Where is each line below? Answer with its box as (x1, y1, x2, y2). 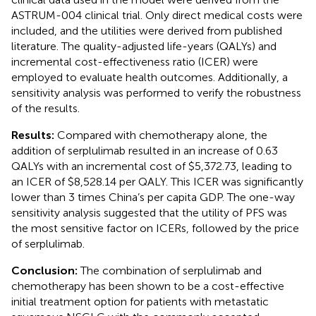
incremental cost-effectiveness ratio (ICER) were (11, 54, 258, 68)
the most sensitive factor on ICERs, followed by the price (11, 221, 299, 235)
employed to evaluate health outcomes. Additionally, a (11, 70, 288, 84)
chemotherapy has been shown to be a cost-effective (11, 279, 284, 293)
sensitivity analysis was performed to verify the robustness (11, 85, 301, 99)
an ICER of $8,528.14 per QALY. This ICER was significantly (11, 174, 303, 188)
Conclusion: (11, 263, 80, 277)
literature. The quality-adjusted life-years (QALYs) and (11, 39, 276, 53)
